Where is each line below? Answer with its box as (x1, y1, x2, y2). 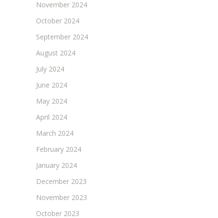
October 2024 (36, 16, 79, 25)
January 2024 (36, 160, 77, 170)
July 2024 (36, 64, 64, 73)
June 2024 (36, 80, 67, 90)
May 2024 (36, 96, 67, 106)
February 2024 (36, 144, 81, 154)
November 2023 (36, 192, 87, 202)
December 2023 (36, 176, 87, 186)
